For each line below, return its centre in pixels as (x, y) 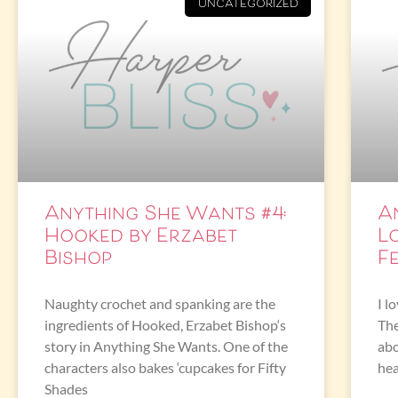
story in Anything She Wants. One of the (166, 346)
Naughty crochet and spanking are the (160, 303)
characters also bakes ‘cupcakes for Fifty (165, 367)
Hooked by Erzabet (140, 237)
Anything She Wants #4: (165, 215)
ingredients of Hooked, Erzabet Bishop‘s (165, 324)
